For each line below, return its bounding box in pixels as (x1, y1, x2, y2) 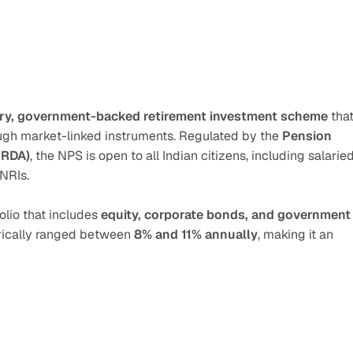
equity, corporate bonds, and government (101, 206, 351, 223)
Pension (282, 128, 332, 144)
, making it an (258, 226, 333, 243)
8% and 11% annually (134, 226, 258, 243)
